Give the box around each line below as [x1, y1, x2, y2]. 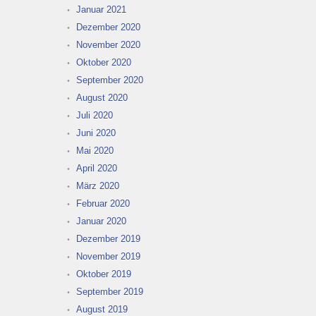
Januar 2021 [76, 4, 126, 15]
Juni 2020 [76, 127, 116, 138]
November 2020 [76, 39, 140, 50]
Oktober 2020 [76, 56, 131, 68]
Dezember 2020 [76, 21, 140, 32]
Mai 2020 [76, 145, 114, 156]
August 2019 [76, 303, 128, 315]
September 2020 [76, 74, 143, 85]
